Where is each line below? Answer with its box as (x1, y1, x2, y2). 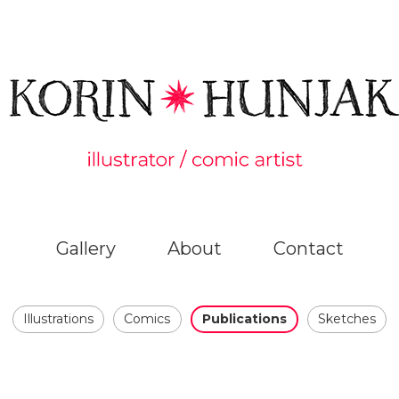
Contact (273, 238, 344, 259)
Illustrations (22, 311, 94, 327)
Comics (124, 311, 171, 327)
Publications (201, 311, 287, 327)
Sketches (318, 311, 377, 327)
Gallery (55, 238, 116, 259)
